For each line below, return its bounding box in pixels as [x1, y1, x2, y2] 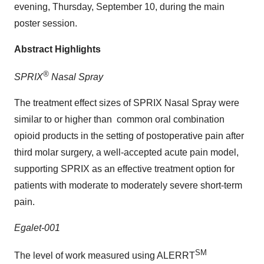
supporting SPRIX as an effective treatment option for [14, 164, 235, 174]
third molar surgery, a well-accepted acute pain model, [14, 147, 239, 158]
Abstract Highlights [14, 44, 101, 54]
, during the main [155, 1, 225, 12]
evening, [14, 1, 52, 12]
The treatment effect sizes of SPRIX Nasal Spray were [14, 98, 239, 108]
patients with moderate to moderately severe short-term [14, 180, 242, 191]
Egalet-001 [14, 223, 60, 233]
